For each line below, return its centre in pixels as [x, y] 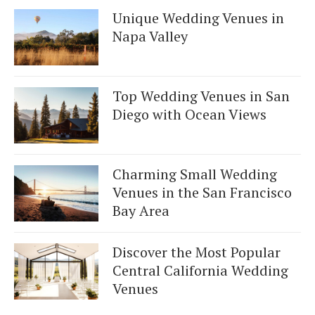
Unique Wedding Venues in [198, 18]
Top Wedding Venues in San [201, 96]
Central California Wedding [200, 270]
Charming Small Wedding [195, 174]
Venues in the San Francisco [202, 192]
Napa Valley [150, 36]
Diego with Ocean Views [189, 114]
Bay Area [141, 210]
